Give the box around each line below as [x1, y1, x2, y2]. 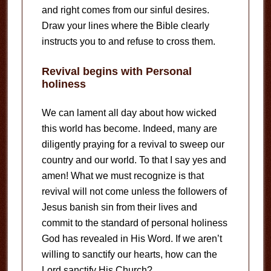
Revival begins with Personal [41, 65, 192, 77]
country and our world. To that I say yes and [41, 154, 226, 165]
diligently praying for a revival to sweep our [41, 139, 224, 149]
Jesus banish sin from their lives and [41, 201, 197, 212]
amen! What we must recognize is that [41, 170, 204, 181]
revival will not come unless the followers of [41, 186, 227, 197]
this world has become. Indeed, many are [41, 123, 217, 134]
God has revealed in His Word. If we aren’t [41, 233, 222, 244]
